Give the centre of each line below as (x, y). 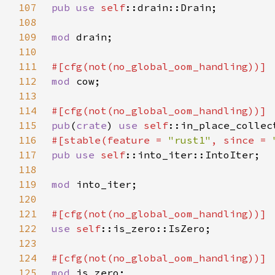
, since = (242, 140)
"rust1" (190, 140)
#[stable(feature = (110, 140)
